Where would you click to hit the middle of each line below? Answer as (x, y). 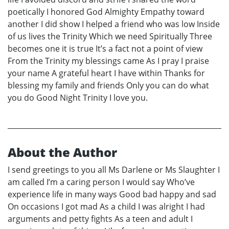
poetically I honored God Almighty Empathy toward (106, 12)
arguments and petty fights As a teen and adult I (100, 219)
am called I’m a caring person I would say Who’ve (101, 182)
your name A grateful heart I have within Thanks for (106, 73)
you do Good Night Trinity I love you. (78, 98)
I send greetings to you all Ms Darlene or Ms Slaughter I (114, 170)
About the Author (62, 152)
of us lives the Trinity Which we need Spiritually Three (110, 37)
